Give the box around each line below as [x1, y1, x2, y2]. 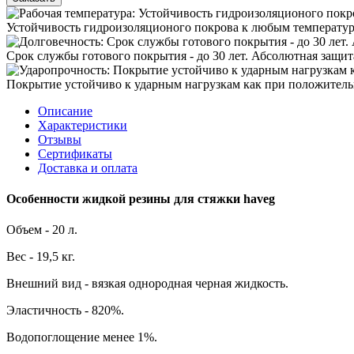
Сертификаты [38, 146, 112, 160]
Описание [38, 104, 92, 118]
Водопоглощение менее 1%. [6, 330, 157, 345]
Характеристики [38, 118, 127, 132]
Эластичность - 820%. [6, 303, 124, 318]
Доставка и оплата [38, 160, 137, 175]
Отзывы [38, 132, 81, 146]
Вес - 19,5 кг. [6, 250, 75, 264]
